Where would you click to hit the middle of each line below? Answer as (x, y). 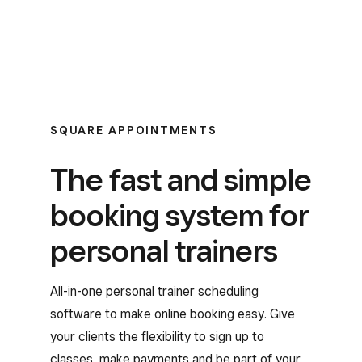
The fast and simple (181, 180)
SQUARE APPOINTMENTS (134, 130)
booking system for (180, 215)
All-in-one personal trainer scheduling (154, 291)
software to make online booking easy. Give (173, 314)
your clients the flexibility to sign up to (157, 337)
